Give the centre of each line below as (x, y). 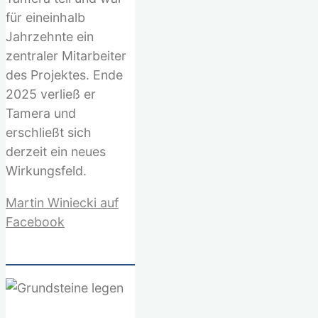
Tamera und (41, 113)
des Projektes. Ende (64, 75)
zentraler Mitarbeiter (66, 55)
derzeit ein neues (56, 151)
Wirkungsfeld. (46, 170)
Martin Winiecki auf (62, 202)
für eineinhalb (45, 17)
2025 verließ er (51, 94)
